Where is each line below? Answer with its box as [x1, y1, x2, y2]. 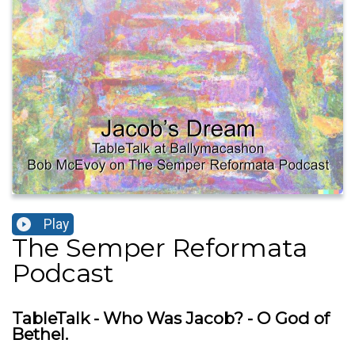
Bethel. [12, 324, 68, 345]
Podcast [12, 258, 114, 289]
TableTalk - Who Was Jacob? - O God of [12, 308, 330, 329]
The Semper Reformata [12, 232, 307, 264]
